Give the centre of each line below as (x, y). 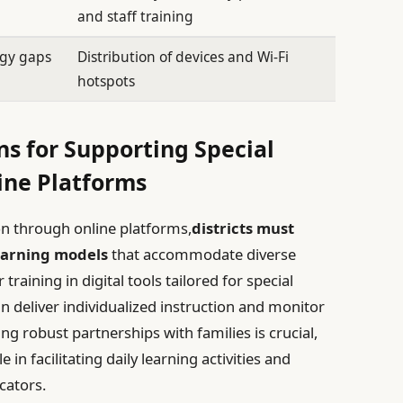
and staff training (136, 17)
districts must (243, 228)
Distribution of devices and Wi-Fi (184, 57)
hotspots (107, 81)
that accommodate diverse (202, 255)
